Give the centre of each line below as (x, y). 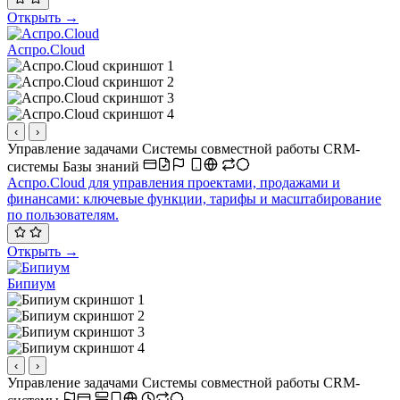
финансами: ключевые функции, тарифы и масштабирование (194, 199)
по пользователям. (63, 215)
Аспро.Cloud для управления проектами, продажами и (174, 183)
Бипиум (31, 283)
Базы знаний (103, 167)
